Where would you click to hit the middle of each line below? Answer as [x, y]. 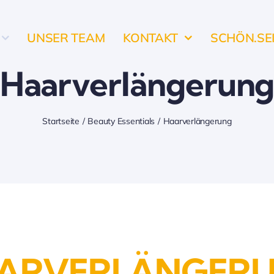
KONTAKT [151, 38]
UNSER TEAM [66, 38]
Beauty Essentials [121, 121]
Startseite [61, 121]
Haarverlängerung [197, 121]
